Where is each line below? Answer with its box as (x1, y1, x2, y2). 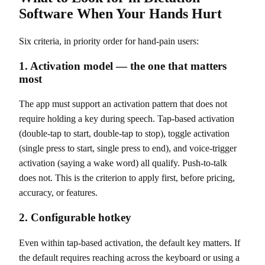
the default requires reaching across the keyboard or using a (19, 252, 240, 263)
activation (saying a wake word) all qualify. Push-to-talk (19, 158, 227, 169)
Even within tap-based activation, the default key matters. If (19, 237, 240, 248)
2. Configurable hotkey (19, 211, 131, 224)
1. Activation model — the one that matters (19, 59, 227, 72)
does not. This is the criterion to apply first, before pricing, (19, 173, 235, 183)
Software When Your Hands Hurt (19, 5, 222, 21)
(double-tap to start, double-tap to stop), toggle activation (19, 128, 230, 139)
